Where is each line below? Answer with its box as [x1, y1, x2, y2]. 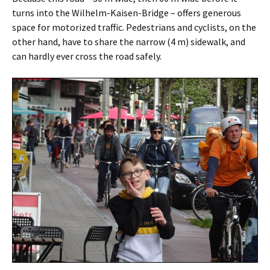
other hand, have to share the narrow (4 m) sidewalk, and [12, 36, 245, 48]
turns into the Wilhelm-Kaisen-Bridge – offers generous [12, 7, 241, 19]
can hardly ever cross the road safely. [12, 50, 162, 63]
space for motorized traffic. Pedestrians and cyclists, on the [12, 21, 256, 34]
